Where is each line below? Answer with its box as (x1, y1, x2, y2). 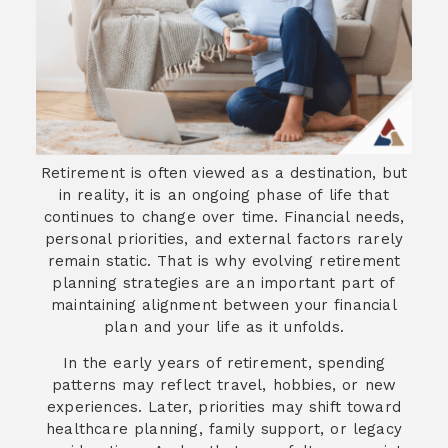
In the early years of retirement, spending (62, 354, 386, 373)
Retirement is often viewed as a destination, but (41, 164, 407, 183)
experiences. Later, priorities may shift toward (46, 398, 402, 417)
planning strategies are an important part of (52, 274, 396, 293)
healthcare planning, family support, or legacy (46, 420, 402, 439)
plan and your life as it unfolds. (103, 318, 345, 337)
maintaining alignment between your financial (51, 296, 397, 315)
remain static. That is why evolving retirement (47, 252, 401, 271)
